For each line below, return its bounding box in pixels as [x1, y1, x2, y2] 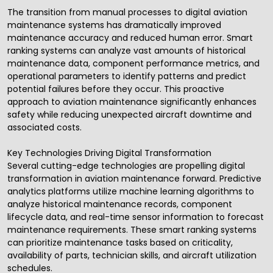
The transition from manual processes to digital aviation [7, 6, 247, 19]
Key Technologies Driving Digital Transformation [7, 147, 211, 160]
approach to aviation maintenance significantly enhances [7, 96, 257, 108]
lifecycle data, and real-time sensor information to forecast [7, 211, 264, 224]
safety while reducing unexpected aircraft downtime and [7, 108, 252, 121]
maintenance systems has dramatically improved [7, 19, 221, 32]
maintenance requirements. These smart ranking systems [7, 224, 257, 236]
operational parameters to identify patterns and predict [7, 70, 246, 83]
